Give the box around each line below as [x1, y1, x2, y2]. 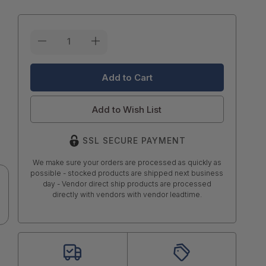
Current [30, 29, 63, 42]
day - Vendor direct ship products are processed [42, 179, 211, 188]
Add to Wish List [92, 103, 162, 115]
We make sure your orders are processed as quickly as [32, 157, 221, 167]
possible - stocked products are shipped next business [30, 168, 224, 178]
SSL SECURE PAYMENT [82, 135, 186, 145]
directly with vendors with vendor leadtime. [52, 189, 202, 199]
